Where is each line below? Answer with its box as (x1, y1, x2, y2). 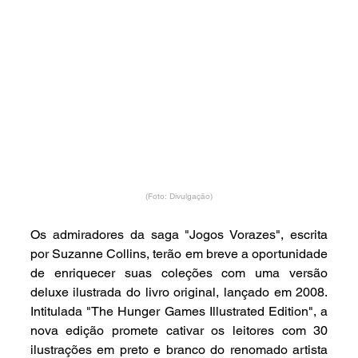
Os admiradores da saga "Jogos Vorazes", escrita (30, 227, 328, 243)
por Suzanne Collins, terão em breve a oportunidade (30, 246, 328, 262)
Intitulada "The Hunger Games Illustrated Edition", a (30, 304, 328, 320)
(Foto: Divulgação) (145, 191, 213, 202)
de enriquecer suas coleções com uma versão (30, 265, 328, 281)
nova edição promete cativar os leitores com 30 (30, 323, 328, 339)
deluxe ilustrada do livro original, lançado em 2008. (30, 284, 328, 300)
